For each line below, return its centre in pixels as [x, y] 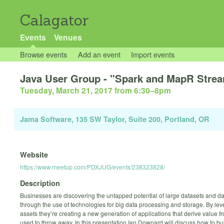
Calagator [54, 20]
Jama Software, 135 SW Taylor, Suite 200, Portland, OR [114, 119]
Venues [68, 37]
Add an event [99, 54]
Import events [153, 54]
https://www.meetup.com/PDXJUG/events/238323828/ [92, 166]
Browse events [43, 54]
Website [34, 154]
